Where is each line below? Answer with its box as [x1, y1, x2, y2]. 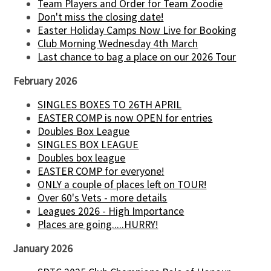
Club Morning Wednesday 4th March [38, 37, 198, 51]
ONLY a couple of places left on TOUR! [38, 178, 207, 192]
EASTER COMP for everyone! [38, 165, 165, 178]
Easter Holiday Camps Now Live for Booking [38, 24, 237, 38]
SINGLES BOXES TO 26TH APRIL [38, 98, 182, 112]
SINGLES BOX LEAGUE [38, 138, 139, 152]
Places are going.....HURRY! [38, 218, 158, 232]
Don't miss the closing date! [38, 10, 164, 24]
